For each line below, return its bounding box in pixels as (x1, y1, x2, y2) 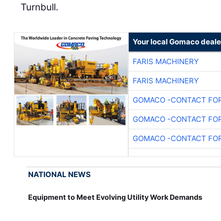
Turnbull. (21, 1, 59, 13)
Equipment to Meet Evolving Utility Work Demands (28, 192, 203, 201)
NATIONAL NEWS (28, 169, 91, 179)
